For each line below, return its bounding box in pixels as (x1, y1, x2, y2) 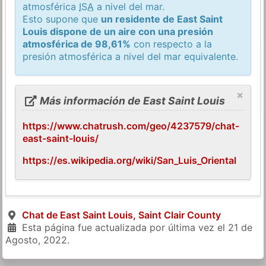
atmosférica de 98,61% (23, 37, 131, 50)
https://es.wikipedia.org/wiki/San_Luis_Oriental (23, 154, 237, 166)
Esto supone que (23, 12, 102, 25)
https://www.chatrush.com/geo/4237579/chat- (23, 119, 240, 132)
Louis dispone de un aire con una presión (23, 25, 214, 37)
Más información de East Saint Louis (37, 94, 225, 107)
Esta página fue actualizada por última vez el (18, 221, 228, 233)
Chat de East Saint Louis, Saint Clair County (21, 208, 221, 221)
